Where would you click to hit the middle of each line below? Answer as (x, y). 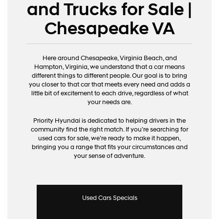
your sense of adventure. (109, 156)
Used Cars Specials (109, 198)
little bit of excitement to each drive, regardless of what (109, 93)
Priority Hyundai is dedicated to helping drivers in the (109, 120)
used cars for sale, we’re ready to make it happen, (109, 138)
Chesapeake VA (109, 29)
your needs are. (109, 102)
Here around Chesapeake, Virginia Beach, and (109, 58)
